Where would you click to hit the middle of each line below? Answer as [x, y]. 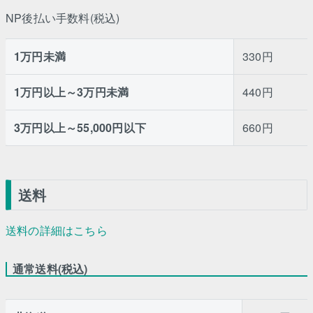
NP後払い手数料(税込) [63, 18]
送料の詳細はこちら [57, 230]
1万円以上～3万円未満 [72, 92]
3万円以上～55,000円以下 [80, 128]
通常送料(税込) [50, 268]
